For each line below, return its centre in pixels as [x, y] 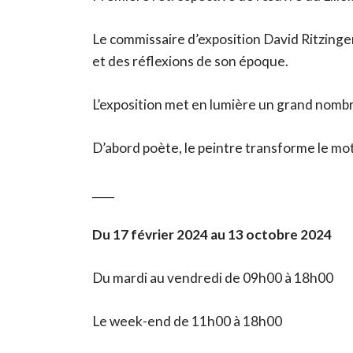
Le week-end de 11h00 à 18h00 [188, 321]
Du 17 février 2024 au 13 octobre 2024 [214, 235]
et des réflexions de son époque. [193, 61]
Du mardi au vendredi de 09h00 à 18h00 [214, 278]
